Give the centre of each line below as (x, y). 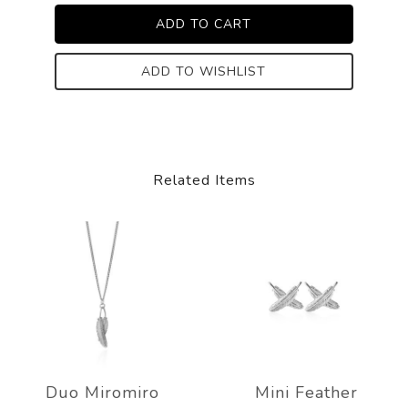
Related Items (204, 180)
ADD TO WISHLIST (204, 71)
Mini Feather (306, 392)
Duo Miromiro (102, 392)
